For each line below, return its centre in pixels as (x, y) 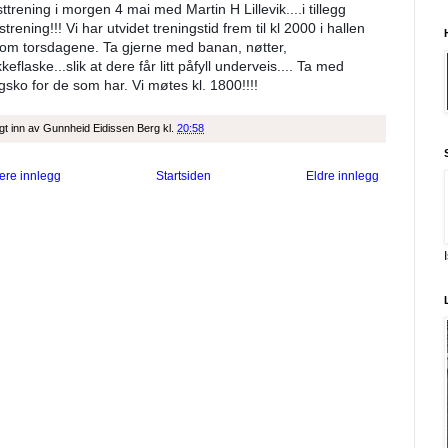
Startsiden (183, 176)
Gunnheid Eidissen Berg (101, 128)
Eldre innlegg (342, 176)
